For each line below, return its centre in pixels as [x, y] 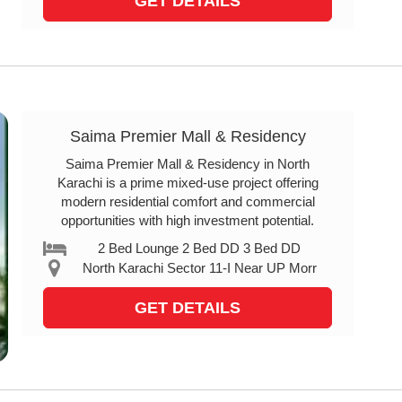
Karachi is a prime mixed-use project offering [188, 183]
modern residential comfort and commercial [188, 201]
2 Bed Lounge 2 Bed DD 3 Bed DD [200, 248]
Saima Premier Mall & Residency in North [188, 164]
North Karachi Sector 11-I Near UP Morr [199, 268]
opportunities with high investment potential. [188, 220]
